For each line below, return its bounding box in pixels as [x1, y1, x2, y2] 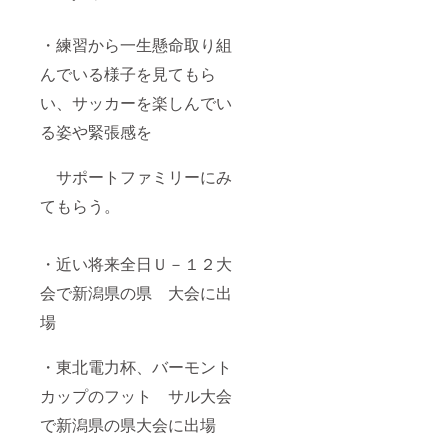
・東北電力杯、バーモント [40, 354, 232, 378]
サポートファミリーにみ [40, 164, 232, 188]
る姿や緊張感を [40, 119, 152, 143]
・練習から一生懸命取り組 [40, 32, 232, 56]
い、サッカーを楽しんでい [40, 90, 232, 114]
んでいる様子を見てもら [40, 61, 216, 85]
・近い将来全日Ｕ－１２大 [40, 251, 232, 275]
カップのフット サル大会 [40, 383, 232, 407]
